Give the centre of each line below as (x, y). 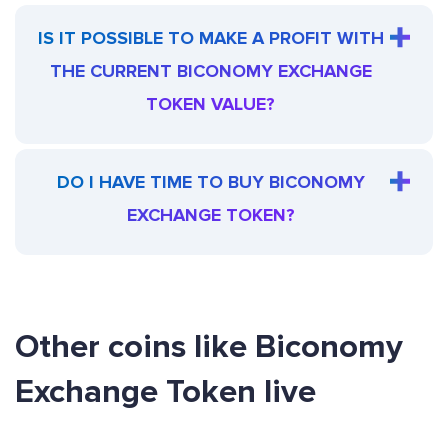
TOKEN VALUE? (210, 104)
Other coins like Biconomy (209, 347)
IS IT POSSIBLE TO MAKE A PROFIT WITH (210, 38)
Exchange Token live (165, 392)
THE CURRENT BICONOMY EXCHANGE (210, 71)
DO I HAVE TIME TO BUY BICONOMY (210, 182)
